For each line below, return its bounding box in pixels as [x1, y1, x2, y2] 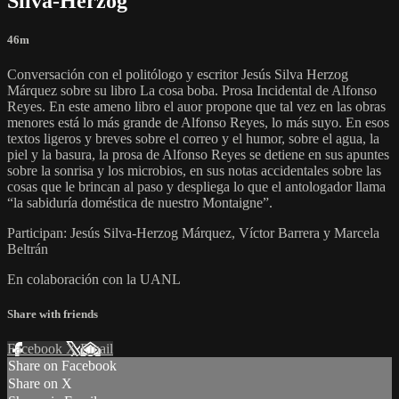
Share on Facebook [8, 358, 117, 374]
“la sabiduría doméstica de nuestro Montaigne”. [7, 195, 273, 211]
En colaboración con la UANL [7, 272, 181, 288]
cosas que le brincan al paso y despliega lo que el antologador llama [7, 179, 386, 195]
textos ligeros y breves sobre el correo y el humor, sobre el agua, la [7, 131, 379, 147]
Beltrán [7, 241, 48, 257]
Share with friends [7, 307, 98, 322]
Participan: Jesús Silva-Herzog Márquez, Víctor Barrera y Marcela [7, 225, 379, 241]
